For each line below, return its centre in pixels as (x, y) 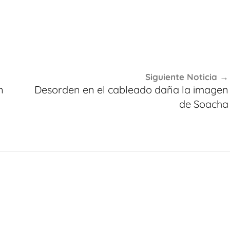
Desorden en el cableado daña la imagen (131, 89)
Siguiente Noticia (181, 76)
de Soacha (204, 104)
